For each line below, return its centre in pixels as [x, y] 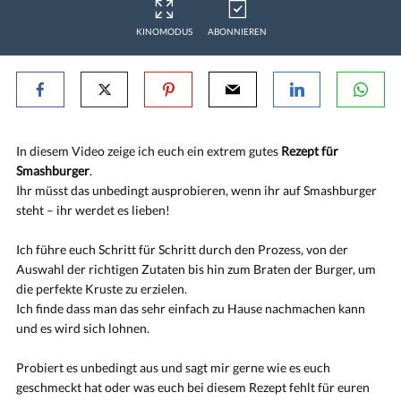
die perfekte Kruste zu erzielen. [102, 289]
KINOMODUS [164, 31]
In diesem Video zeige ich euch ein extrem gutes [149, 151]
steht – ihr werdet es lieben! [93, 210]
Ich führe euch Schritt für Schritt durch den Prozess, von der [182, 249]
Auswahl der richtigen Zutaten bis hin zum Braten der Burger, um [196, 269]
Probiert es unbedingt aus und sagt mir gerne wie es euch [173, 367]
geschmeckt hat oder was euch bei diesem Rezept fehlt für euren [193, 387]
